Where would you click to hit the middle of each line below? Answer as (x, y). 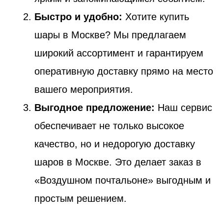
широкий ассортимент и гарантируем (119, 53)
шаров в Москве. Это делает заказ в (118, 162)
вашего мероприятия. (84, 89)
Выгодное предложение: (95, 107)
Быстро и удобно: (78, 16)
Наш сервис (183, 107)
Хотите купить (156, 16)
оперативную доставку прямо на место (124, 71)
